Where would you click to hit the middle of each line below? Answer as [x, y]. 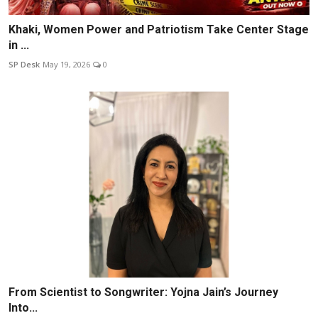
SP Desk [24, 64]
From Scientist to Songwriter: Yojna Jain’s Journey [143, 292]
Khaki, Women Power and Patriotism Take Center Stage [159, 29]
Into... [23, 308]
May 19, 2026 [66, 64]
